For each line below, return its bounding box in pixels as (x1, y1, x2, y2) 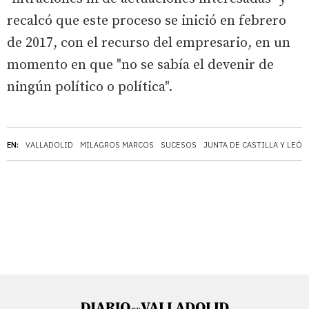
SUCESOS (161, 139, 197, 150)
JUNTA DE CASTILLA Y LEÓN (203, 139, 308, 150)
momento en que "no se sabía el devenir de (7, 56, 274, 74)
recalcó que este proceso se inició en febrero (7, 12, 286, 30)
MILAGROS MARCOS (80, 139, 154, 150)
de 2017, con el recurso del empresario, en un (7, 34, 290, 52)
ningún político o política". (7, 78, 172, 96)
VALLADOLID (26, 139, 73, 150)
